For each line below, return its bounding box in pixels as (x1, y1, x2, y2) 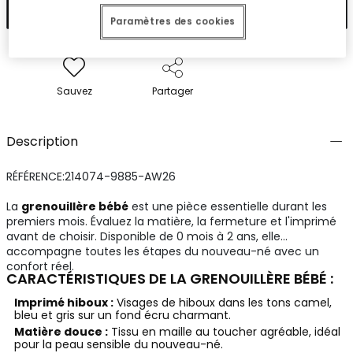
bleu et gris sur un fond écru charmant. (13, 307, 231, 324)
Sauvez (56, 84, 92, 98)
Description (6, 132, 78, 150)
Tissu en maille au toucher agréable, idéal (107, 324, 340, 340)
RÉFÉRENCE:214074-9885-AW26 (6, 169, 176, 185)
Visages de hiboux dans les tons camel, (113, 295, 332, 311)
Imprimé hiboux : (13, 295, 113, 311)
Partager (151, 84, 193, 98)
